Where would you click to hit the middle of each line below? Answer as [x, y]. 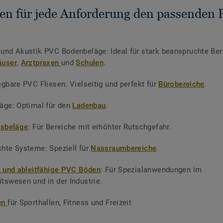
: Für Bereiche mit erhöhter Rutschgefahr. [100, 127]
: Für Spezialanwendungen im [151, 170]
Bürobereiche [181, 84]
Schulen [90, 63]
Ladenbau [89, 106]
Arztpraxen [41, 63]
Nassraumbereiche [124, 149]
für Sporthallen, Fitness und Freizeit [70, 203]
